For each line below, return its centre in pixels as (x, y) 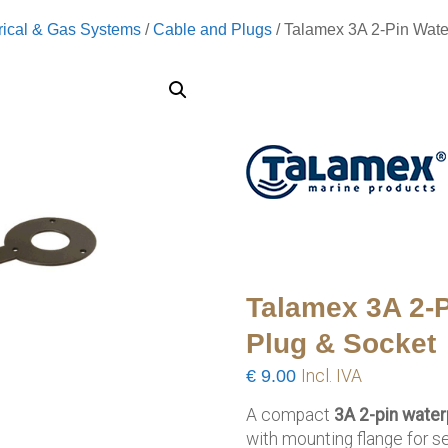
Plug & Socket (341, 343)
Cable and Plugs (212, 29)
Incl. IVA (332, 376)
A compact (290, 415)
